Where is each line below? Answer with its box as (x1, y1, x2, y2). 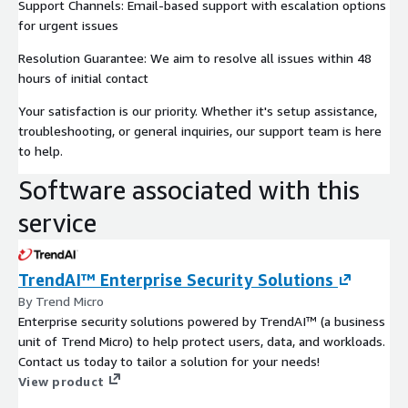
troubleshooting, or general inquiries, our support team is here (18, 122, 382, 138)
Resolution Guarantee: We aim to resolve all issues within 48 (18, 49, 372, 66)
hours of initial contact (18, 69, 148, 86)
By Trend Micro (18, 292, 104, 309)
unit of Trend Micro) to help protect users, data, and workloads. (18, 332, 385, 349)
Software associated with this (18, 174, 360, 205)
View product (18, 372, 104, 389)
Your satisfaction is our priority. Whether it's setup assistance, (18, 102, 377, 118)
